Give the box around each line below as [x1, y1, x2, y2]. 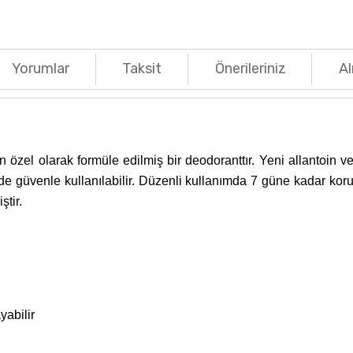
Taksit [122, 60, 162, 78]
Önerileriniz [214, 60, 286, 78]
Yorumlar [12, 60, 70, 78]
